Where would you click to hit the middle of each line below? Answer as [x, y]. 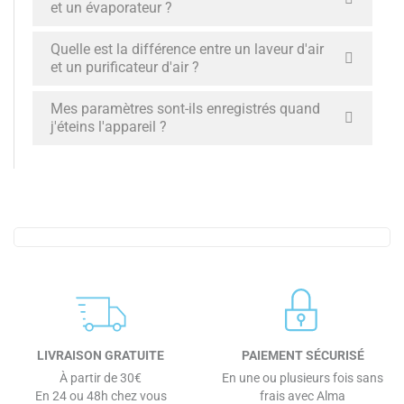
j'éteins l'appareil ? [109, 127]
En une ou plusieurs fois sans [303, 378]
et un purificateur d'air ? [125, 67]
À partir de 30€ [101, 378]
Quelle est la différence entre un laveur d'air [187, 49]
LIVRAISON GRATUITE [101, 355]
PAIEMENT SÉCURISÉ [303, 355]
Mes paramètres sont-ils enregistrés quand [185, 109]
